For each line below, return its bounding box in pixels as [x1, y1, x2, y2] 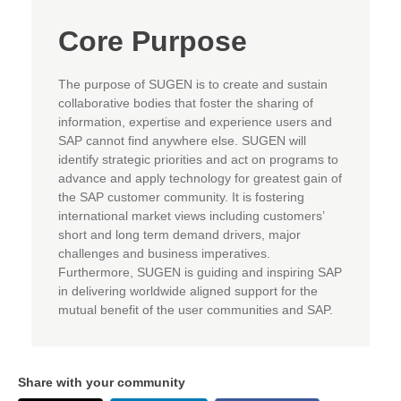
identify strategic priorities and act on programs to [58, 151, 338, 166]
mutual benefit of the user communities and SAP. [58, 302, 333, 317]
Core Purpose [58, 24, 247, 57]
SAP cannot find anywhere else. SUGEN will [58, 132, 306, 148]
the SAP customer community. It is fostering [58, 189, 304, 204]
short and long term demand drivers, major [58, 226, 301, 242]
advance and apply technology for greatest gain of [58, 170, 342, 185]
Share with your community [18, 374, 185, 389]
